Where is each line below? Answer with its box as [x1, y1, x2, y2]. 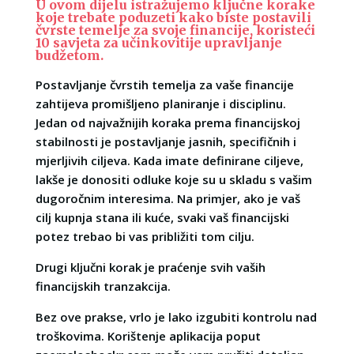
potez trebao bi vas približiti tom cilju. [35, 228, 254, 244]
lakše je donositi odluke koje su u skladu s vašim [35, 171, 312, 187]
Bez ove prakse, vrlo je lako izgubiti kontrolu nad [35, 308, 317, 325]
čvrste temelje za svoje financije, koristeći [35, 21, 315, 38]
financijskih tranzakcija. [35, 277, 171, 294]
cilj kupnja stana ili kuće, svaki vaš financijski [35, 209, 289, 225]
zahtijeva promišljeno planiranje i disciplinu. [35, 95, 286, 111]
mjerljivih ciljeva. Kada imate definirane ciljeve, [35, 152, 303, 168]
